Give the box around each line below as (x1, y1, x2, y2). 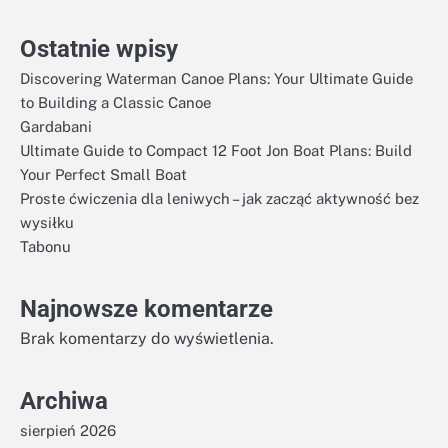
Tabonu (20, 237, 71, 255)
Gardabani (20, 117, 92, 135)
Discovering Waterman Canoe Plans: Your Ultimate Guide (20, 69, 413, 87)
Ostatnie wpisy (20, 34, 178, 63)
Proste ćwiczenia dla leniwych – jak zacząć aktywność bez (20, 189, 419, 207)
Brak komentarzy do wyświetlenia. (20, 328, 274, 348)
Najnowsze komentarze (20, 294, 273, 323)
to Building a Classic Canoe (20, 93, 211, 111)
